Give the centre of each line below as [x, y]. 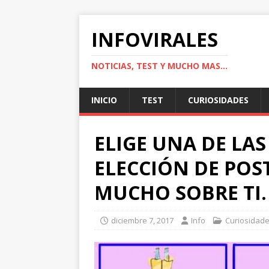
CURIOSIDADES [218, 100]
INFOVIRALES [155, 39]
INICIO [104, 100]
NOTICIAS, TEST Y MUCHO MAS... [159, 66]
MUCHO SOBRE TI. [180, 192]
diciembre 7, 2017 [142, 220]
